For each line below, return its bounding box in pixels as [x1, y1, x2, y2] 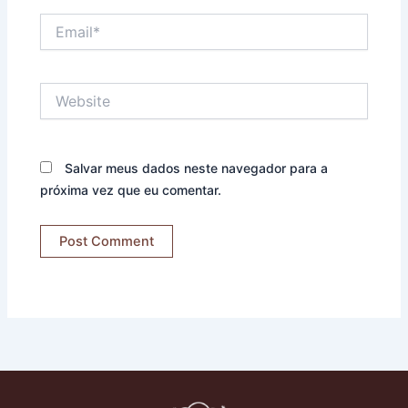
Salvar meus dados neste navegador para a [65, 160, 329, 177]
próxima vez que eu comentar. [40, 182, 222, 199]
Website [39, 82, 89, 98]
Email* [39, 14, 77, 30]
